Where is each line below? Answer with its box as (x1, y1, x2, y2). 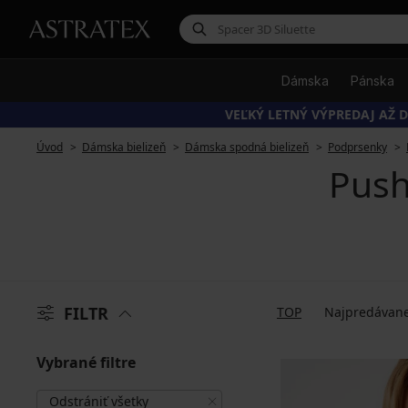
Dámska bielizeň (82, 139, 166, 155)
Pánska (351, 73, 394, 88)
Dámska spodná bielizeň (185, 139, 309, 155)
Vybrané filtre (36, 352, 136, 372)
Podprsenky (328, 139, 387, 155)
